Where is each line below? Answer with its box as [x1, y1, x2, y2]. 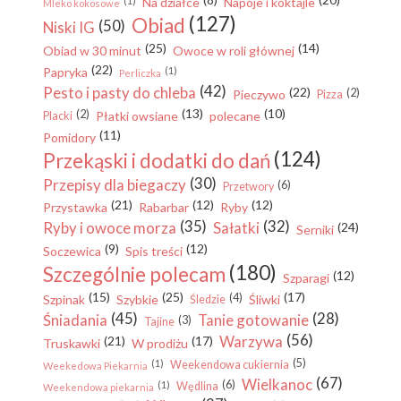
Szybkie [116, 291, 158, 307]
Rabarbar [139, 199, 189, 215]
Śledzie [190, 292, 226, 306]
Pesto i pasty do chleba [43, 82, 196, 102]
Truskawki [43, 335, 100, 351]
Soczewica [43, 243, 101, 259]
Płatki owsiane [96, 107, 178, 124]
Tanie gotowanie [198, 310, 309, 329]
